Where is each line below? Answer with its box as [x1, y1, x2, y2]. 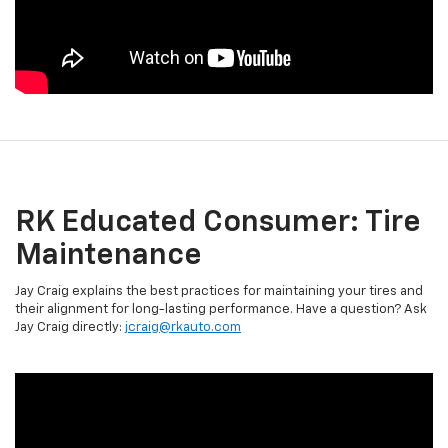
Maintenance [15, 240, 202, 271]
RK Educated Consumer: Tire [15, 207, 421, 238]
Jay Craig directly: [15, 320, 125, 334]
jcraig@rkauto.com [125, 320, 241, 334]
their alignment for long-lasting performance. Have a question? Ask [15, 302, 427, 316]
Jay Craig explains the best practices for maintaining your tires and [15, 284, 423, 298]
